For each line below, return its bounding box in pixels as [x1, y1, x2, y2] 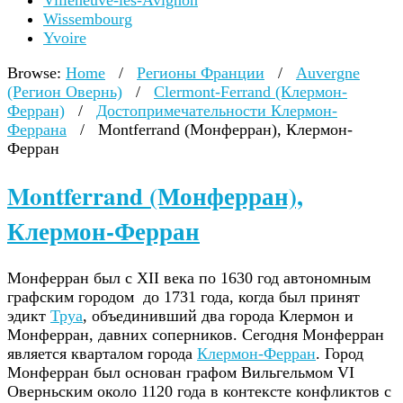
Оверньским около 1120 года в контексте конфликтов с [7, 381, 391, 400]
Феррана [7, 121, 67, 139]
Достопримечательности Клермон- [96, 102, 337, 120]
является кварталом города [7, 344, 197, 363]
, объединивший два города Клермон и [83, 306, 354, 325]
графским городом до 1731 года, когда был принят [7, 287, 360, 306]
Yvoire [43, 29, 86, 47]
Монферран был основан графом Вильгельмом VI [7, 363, 354, 381]
